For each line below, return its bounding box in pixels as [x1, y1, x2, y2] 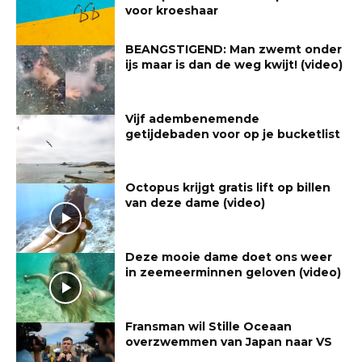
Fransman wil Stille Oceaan [125, 318, 293, 334]
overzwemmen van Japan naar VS [125, 334, 333, 349]
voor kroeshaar [125, 3, 219, 19]
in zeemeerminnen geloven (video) [125, 264, 342, 280]
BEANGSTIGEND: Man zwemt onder [125, 41, 343, 57]
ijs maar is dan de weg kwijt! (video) [125, 57, 343, 72]
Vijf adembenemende [125, 111, 260, 126]
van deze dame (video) [125, 196, 266, 211]
